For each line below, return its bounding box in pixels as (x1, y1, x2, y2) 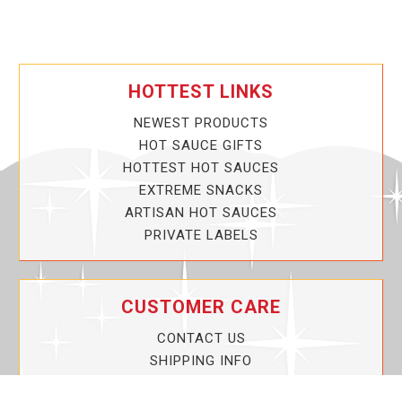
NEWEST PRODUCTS (134, 115, 268, 132)
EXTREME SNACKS (139, 182, 263, 199)
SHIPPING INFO (150, 353, 252, 370)
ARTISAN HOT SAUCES (125, 205, 277, 222)
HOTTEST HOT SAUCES (123, 160, 279, 177)
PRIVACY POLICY (144, 375, 258, 392)
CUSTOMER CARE (121, 296, 281, 319)
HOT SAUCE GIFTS (139, 137, 263, 154)
